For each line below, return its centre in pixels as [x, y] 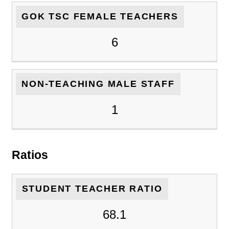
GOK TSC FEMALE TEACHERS [100, 17]
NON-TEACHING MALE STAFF [98, 84]
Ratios [30, 155]
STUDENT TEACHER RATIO [92, 189]
